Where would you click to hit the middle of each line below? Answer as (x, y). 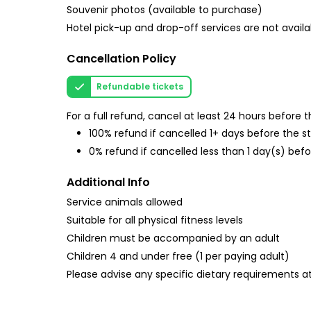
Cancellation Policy (121, 59)
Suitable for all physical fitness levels (155, 220)
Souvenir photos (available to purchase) (165, 10)
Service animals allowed (125, 202)
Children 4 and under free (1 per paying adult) (178, 257)
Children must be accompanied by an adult (173, 238)
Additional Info (108, 183)
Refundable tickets (140, 86)
